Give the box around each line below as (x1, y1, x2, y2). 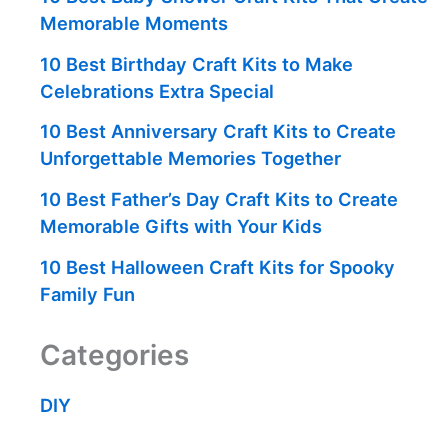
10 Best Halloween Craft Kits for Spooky (40, 255, 395, 278)
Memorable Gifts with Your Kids (40, 214, 322, 237)
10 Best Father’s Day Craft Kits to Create (40, 187, 398, 210)
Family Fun (40, 282, 135, 305)
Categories (40, 338, 189, 373)
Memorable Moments (40, 11, 228, 34)
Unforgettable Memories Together (40, 147, 341, 170)
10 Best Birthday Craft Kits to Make (40, 52, 353, 75)
